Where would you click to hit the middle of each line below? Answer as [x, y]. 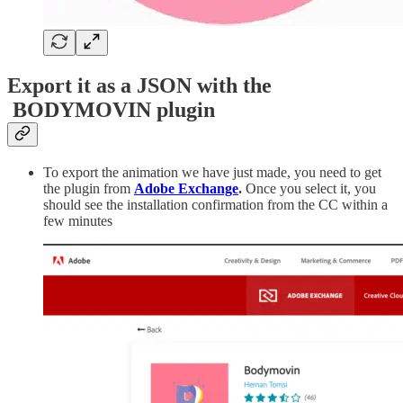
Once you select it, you [311, 188]
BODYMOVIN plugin [111, 109]
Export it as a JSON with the [139, 85]
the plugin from [89, 188]
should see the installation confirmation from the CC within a [215, 204]
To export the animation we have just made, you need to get [212, 172]
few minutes [78, 220]
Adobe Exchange [186, 188]
